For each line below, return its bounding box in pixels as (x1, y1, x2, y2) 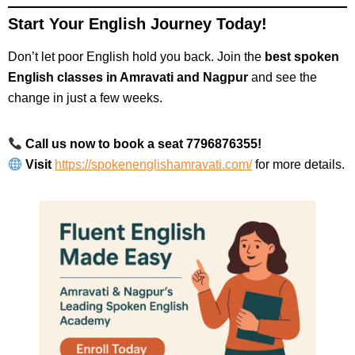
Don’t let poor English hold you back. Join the (8, 49, 265, 63)
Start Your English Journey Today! (8, 14, 267, 32)
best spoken (265, 49, 339, 63)
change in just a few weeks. (8, 90, 162, 105)
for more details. (252, 157, 345, 171)
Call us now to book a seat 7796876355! (25, 136, 262, 151)
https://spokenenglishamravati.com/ (55, 157, 253, 171)
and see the (248, 70, 317, 84)
